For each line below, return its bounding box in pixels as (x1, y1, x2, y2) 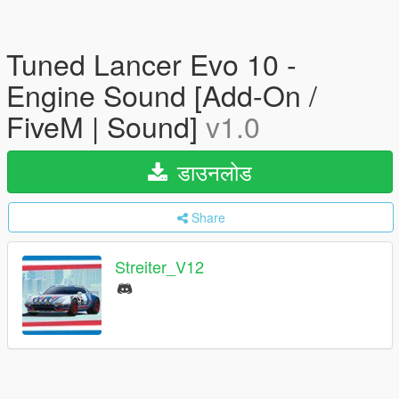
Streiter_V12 (115, 255, 204, 279)
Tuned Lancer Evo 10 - (6, 43, 297, 84)
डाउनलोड (171, 156, 252, 187)
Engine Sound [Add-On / (6, 74, 317, 115)
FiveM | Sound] (6, 105, 206, 146)
